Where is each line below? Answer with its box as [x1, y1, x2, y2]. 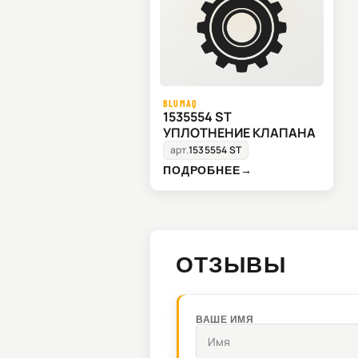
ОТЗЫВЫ [176, 250, 286, 278]
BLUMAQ [163, 97, 198, 109]
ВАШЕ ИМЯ [196, 313, 254, 325]
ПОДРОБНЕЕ [163, 163, 241, 177]
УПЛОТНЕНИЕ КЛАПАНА [163, 124, 316, 142]
